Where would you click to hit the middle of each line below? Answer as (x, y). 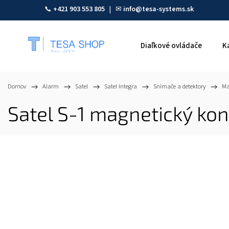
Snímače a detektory (179, 86)
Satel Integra (121, 86)
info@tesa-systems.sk (158, 9)
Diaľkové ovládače (171, 46)
